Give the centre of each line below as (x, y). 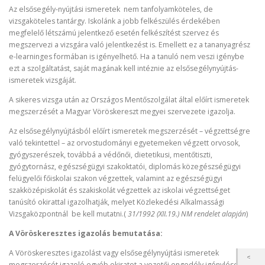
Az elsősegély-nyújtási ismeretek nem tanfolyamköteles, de (111, 9)
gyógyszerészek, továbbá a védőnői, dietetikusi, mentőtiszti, (111, 155)
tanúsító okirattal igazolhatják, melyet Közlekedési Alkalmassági (117, 202)
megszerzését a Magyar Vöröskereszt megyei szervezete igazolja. (122, 111)
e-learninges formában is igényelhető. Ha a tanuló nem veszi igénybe (127, 56)
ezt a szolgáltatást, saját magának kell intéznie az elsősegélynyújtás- (124, 68)
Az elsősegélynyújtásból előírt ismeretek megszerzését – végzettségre (130, 131)
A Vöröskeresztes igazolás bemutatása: (86, 234)
